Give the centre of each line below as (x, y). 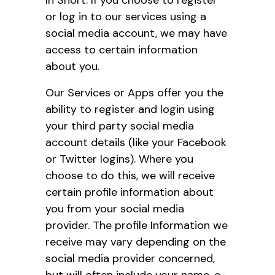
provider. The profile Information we (137, 225)
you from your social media (115, 208)
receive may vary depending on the (136, 242)
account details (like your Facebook (136, 142)
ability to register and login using (130, 109)
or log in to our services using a (126, 16)
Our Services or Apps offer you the (134, 92)
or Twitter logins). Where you (119, 159)
